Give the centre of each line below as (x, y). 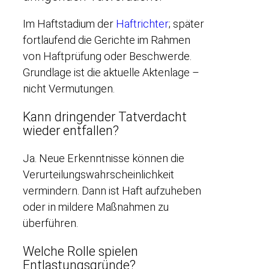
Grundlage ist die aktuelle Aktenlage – (111, 73)
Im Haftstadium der (69, 24)
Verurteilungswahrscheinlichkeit (98, 175)
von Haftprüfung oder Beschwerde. (107, 56)
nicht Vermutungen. (69, 89)
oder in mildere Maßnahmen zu (96, 207)
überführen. (50, 223)
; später (186, 24)
